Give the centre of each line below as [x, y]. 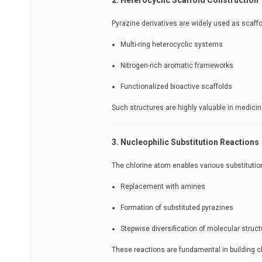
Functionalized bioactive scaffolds [176, 86]
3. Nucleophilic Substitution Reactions [185, 142]
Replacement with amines [163, 186]
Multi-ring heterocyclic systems [172, 44]
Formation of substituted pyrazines [177, 207]
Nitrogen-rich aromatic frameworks [177, 65]
